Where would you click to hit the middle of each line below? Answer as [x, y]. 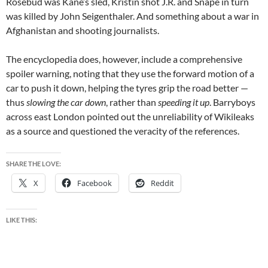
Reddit [162, 183]
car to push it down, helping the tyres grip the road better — [127, 88]
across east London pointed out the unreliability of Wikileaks [130, 117]
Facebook [95, 183]
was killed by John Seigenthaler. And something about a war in [133, 16]
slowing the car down [66, 102]
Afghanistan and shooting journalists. [83, 31]
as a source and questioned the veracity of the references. [123, 131]
